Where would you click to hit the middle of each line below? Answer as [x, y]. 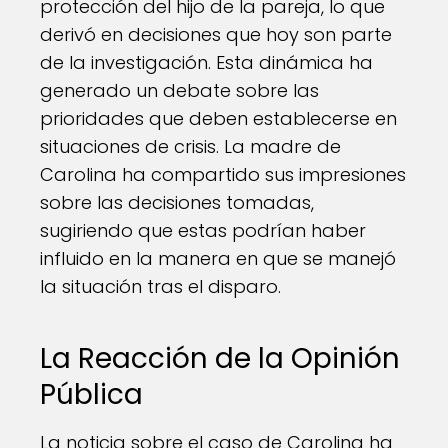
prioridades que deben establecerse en [218, 118]
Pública [91, 394]
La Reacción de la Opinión [220, 358]
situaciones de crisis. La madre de [190, 146]
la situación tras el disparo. [160, 286]
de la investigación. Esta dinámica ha [206, 62]
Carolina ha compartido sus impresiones [223, 174]
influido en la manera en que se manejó [218, 258]
